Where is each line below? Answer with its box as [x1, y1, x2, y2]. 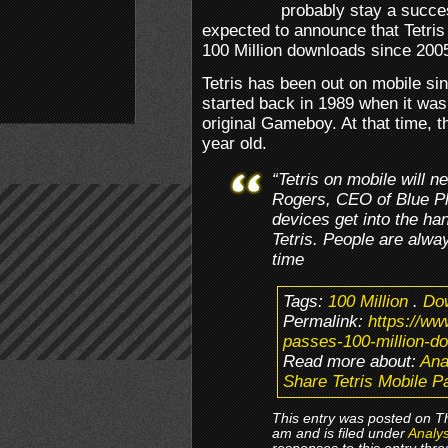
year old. [202, 133, 267, 153]
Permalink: [283, 311, 368, 331]
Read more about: [283, 351, 420, 371]
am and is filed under [272, 425, 408, 441]
